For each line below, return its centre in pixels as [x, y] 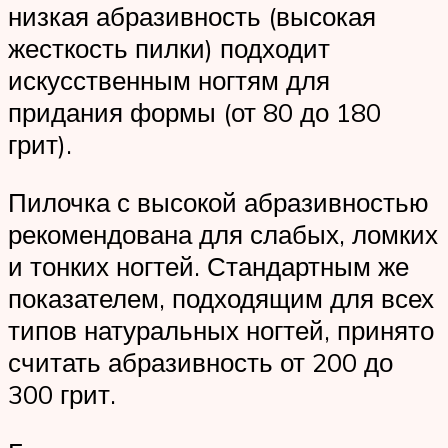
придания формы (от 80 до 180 [194, 112]
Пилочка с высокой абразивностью [218, 201]
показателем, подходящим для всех [221, 297]
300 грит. [62, 393]
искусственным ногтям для [169, 80]
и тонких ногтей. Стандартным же [208, 265]
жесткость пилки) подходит [169, 48]
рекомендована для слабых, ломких [223, 233]
